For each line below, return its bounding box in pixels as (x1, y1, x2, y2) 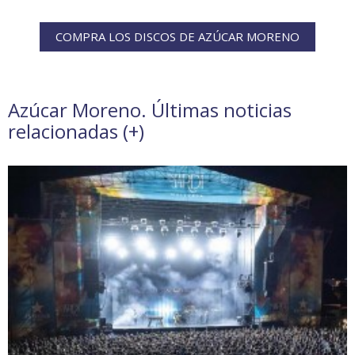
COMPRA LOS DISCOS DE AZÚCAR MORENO (55, 29, 300, 45)
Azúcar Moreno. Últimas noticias (8, 97, 292, 124)
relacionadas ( (8, 118, 128, 145)
